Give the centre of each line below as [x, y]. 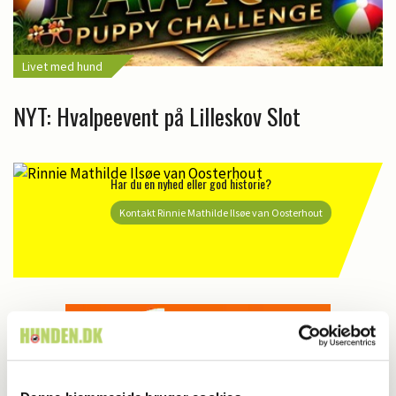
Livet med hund [62, 67]
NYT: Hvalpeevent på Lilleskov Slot [157, 117]
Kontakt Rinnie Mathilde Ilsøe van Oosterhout [221, 212]
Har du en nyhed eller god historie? [191, 183]
